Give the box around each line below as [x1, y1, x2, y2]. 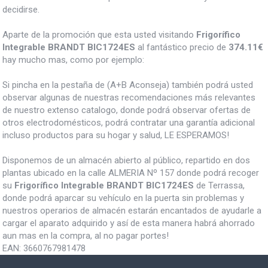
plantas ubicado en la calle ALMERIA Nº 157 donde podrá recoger [2, 167, 259, 179]
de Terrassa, [194, 180, 245, 191]
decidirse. [2, 4, 39, 16]
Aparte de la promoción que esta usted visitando [2, 29, 196, 41]
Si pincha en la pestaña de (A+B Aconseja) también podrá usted [2, 80, 253, 91]
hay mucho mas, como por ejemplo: [2, 54, 144, 66]
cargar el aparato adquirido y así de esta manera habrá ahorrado [2, 218, 255, 229]
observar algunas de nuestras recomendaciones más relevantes [2, 92, 255, 103]
